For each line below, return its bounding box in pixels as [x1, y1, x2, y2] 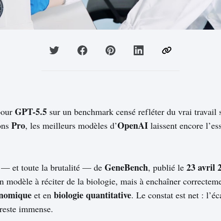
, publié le [148, 161, 186, 174]
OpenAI [117, 119, 148, 132]
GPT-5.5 [15, 105, 47, 118]
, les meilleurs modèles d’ [25, 119, 117, 132]
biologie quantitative [54, 188, 131, 202]
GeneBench [105, 161, 148, 174]
